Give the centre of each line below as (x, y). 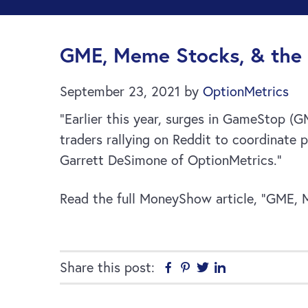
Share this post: (107, 267)
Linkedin (251, 268)
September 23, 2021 (120, 91)
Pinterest (219, 268)
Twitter (230, 268)
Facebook (203, 268)
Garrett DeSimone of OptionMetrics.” (171, 160)
